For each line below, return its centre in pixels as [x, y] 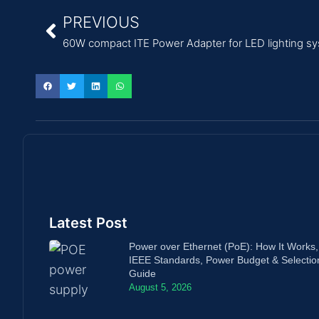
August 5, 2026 [161, 287]
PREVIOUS [101, 22]
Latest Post [88, 223]
